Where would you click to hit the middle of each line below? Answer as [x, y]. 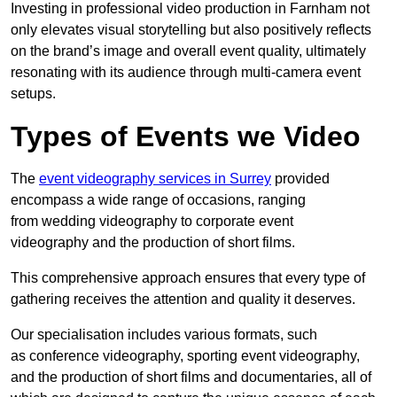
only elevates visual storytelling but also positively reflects [191, 30]
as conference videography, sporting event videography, [185, 356]
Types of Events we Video [186, 136]
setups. [33, 93]
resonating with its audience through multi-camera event [186, 72]
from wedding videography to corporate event [152, 221]
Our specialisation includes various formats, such [164, 335]
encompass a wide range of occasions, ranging [158, 200]
